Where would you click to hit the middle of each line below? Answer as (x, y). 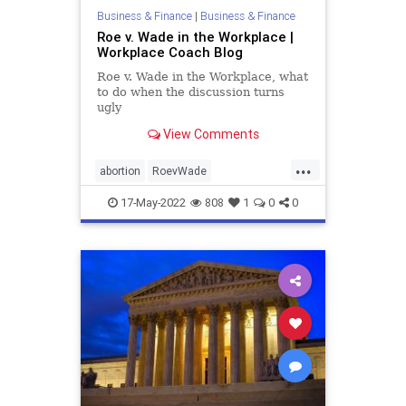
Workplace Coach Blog (169, 52)
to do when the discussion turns (190, 92)
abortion (120, 170)
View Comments (209, 135)
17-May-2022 (152, 202)
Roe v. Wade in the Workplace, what (202, 76)
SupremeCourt (136, 199)
